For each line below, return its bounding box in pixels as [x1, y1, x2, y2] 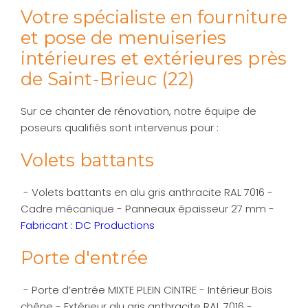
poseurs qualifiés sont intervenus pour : [21, 120, 219, 135]
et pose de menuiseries [21, 27, 226, 49]
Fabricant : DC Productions [21, 218, 155, 233]
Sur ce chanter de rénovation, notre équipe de [21, 104, 256, 119]
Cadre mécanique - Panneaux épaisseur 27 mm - [21, 201, 274, 217]
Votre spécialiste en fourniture [21, 6, 287, 28]
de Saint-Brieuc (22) [21, 68, 195, 90]
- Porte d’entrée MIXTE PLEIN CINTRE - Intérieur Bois [21, 283, 272, 298]
